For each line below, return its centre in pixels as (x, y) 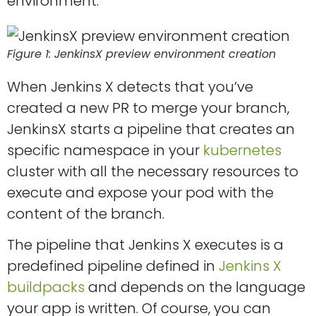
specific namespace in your (105, 150)
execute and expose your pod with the (140, 192)
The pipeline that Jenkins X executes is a (145, 244)
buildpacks (46, 287)
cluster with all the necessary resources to (153, 171)
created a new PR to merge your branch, (148, 108)
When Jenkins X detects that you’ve (130, 86)
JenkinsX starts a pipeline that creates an (151, 129)
